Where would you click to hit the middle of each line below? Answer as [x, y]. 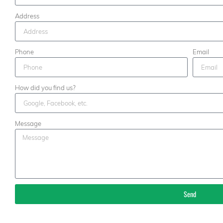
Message [28, 123]
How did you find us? [45, 87]
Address [27, 16]
